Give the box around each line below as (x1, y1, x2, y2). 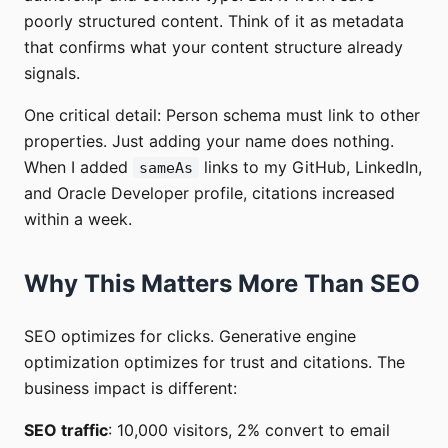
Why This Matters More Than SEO (24, 269, 420, 299)
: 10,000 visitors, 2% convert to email (108, 420, 390, 441)
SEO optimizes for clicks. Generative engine (24, 326, 356, 347)
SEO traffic (24, 420, 108, 441)
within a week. (24, 209, 132, 230)
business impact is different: (24, 378, 237, 399)
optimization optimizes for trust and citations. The (24, 352, 405, 373)
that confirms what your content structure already (24, 37, 403, 58)
